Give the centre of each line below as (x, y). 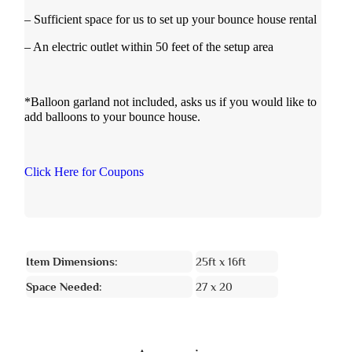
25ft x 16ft (221, 261)
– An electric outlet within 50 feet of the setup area (148, 47)
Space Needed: (64, 286)
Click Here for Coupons (84, 172)
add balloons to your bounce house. (112, 117)
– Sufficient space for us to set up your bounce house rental (170, 19)
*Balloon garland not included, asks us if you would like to (170, 102)
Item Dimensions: (71, 261)
